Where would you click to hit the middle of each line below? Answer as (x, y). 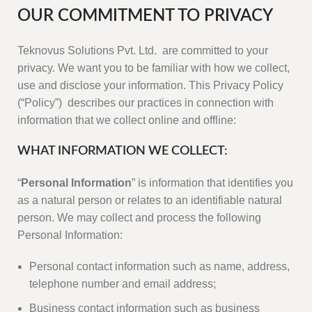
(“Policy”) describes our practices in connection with (146, 103)
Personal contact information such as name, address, (159, 267)
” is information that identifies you (212, 183)
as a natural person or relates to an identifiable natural (150, 201)
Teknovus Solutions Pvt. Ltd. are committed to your (143, 51)
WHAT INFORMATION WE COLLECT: (123, 151)
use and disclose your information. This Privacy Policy (150, 86)
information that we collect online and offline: (127, 120)
